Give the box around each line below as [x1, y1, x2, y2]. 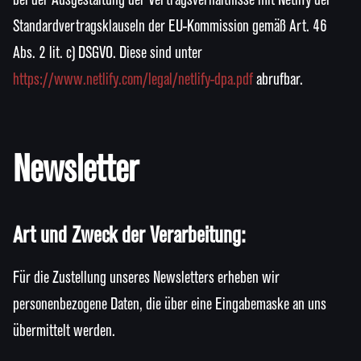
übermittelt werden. [13, 322, 115, 341]
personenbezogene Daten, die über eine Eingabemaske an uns [13, 296, 326, 314]
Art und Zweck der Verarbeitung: [13, 223, 245, 248]
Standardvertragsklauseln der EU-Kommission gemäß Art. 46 [13, 17, 327, 35]
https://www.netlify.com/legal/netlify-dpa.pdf [13, 70, 253, 89]
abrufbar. [253, 70, 303, 89]
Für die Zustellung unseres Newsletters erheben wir [13, 269, 280, 288]
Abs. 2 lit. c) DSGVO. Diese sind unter [13, 44, 202, 62]
